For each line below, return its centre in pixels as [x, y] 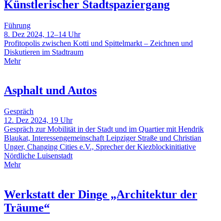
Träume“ [27, 208]
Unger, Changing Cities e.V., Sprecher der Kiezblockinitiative [100, 147]
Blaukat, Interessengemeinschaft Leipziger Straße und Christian [103, 138]
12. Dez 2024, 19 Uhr [38, 120]
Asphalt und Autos [50, 91]
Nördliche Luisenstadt [38, 156]
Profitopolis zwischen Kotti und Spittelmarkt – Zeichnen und [98, 43]
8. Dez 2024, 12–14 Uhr [42, 34]
